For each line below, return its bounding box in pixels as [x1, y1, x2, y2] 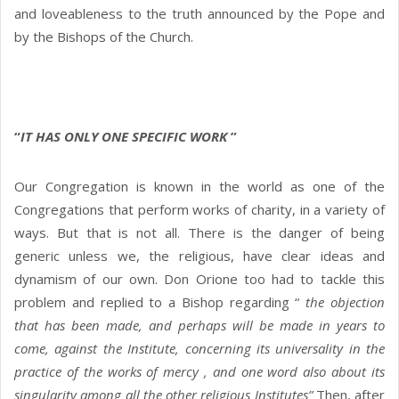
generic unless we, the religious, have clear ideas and [14, 247, 385, 265]
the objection [305, 293, 386, 312]
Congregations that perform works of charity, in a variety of [14, 200, 385, 219]
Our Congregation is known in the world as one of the [14, 177, 385, 196]
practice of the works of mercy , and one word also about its [14, 362, 385, 381]
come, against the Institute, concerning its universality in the [14, 339, 385, 358]
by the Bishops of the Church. [14, 28, 193, 46]
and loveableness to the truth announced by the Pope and [14, 4, 385, 23]
